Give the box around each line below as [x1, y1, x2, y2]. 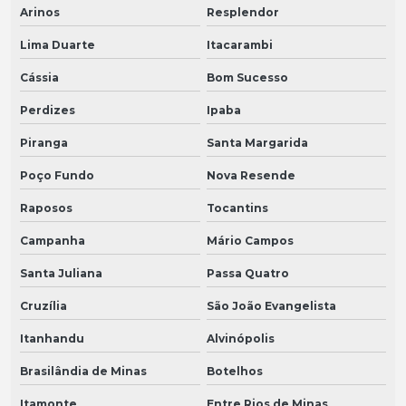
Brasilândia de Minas [20, 364, 147, 379]
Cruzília [20, 299, 67, 314]
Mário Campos [206, 234, 294, 248]
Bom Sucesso [206, 71, 288, 85]
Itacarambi [206, 38, 273, 53]
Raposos [20, 201, 72, 216]
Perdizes [20, 103, 75, 118]
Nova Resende [206, 169, 295, 183]
